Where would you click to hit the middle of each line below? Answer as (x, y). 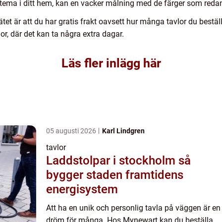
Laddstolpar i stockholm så (112, 161)
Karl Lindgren (123, 131)
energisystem (82, 190)
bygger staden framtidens (115, 175)
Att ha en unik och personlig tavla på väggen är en (133, 208)
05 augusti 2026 (72, 131)
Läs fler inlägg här (111, 63)
